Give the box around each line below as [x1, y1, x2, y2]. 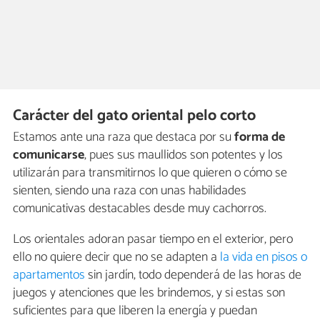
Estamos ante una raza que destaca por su [13, 126, 234, 149]
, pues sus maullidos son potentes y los [84, 144, 283, 166]
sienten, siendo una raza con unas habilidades [13, 180, 246, 202]
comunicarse [13, 144, 84, 166]
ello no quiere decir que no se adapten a [13, 246, 220, 269]
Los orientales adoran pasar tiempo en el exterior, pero [13, 229, 293, 251]
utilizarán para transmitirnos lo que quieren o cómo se [13, 162, 287, 184]
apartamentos [13, 264, 85, 286]
